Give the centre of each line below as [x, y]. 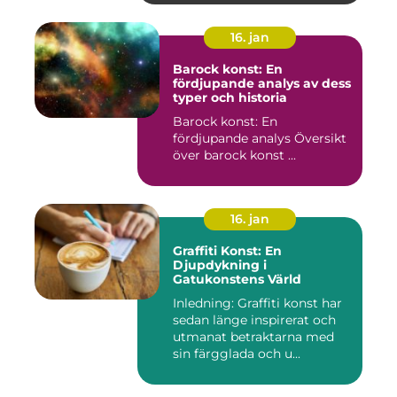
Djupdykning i [220, 265]
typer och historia [230, 97]
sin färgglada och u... [237, 354]
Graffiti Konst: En [227, 251]
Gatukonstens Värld [237, 279]
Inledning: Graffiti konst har [257, 303]
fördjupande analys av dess [262, 83]
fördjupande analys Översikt [234, 138]
